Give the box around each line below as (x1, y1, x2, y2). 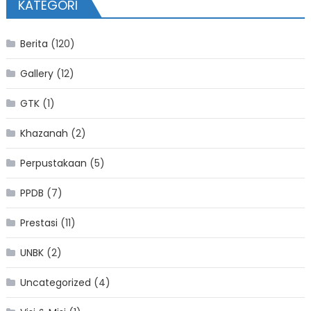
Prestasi (19, 216, 58, 230)
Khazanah (19, 126, 68, 141)
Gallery (19, 67, 53, 81)
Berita (19, 37, 48, 51)
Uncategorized (19, 276, 91, 290)
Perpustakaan (19, 156, 87, 171)
